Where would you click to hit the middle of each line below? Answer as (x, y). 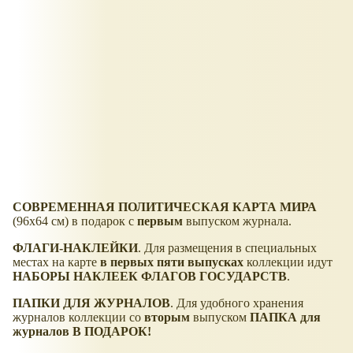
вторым (167, 317)
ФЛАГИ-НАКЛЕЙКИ (75, 247)
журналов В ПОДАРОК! (82, 331)
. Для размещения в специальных (227, 247)
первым (160, 221)
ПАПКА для (285, 317)
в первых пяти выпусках (172, 262)
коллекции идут (288, 262)
